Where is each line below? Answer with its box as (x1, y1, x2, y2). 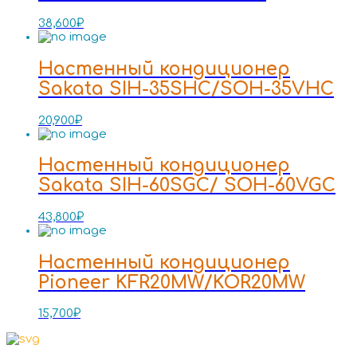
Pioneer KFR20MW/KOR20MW (38, 272, 305, 292)
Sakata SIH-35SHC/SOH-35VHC (38, 79, 334, 99)
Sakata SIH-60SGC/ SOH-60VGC (38, 175, 335, 196)
